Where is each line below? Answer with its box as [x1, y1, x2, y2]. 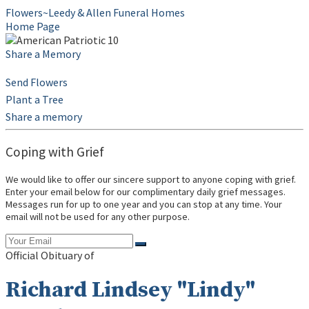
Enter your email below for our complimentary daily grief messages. [6, 186, 286, 199]
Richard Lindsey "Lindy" [6, 277, 255, 305]
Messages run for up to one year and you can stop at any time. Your [6, 198, 282, 211]
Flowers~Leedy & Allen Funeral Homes [6, 6, 185, 19]
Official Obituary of [6, 248, 94, 262]
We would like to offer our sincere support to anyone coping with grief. [6, 173, 296, 186]
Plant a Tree [6, 92, 63, 106]
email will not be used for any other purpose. [6, 210, 190, 223]
